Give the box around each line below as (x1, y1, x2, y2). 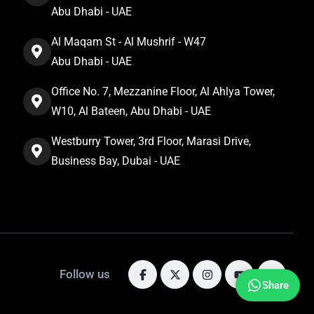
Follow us (60, 267, 110, 281)
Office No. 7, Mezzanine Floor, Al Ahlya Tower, (50, 85, 275, 98)
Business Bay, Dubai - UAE (50, 154, 180, 168)
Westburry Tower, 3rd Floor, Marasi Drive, (50, 135, 251, 148)
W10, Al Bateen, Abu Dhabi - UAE (50, 104, 211, 118)
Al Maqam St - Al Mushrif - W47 (50, 35, 206, 48)
